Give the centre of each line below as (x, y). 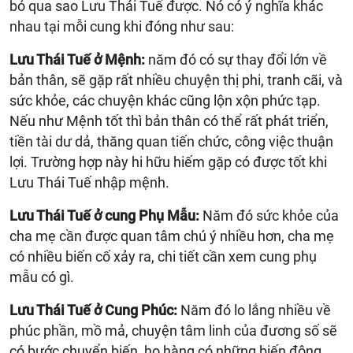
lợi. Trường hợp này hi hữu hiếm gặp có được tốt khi (168, 162)
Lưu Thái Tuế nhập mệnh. (89, 182)
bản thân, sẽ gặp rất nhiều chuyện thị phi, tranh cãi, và (176, 80)
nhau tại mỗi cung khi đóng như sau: (122, 26)
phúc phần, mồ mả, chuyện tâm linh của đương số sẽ (173, 330)
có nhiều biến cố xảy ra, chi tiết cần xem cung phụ (163, 256)
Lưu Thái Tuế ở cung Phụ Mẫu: (104, 215)
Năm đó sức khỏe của (269, 215)
